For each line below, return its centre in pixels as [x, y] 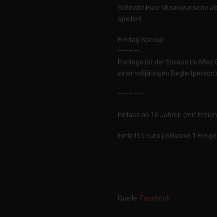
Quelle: [129, 198]
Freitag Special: [141, 40]
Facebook [155, 198]
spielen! [130, 19]
